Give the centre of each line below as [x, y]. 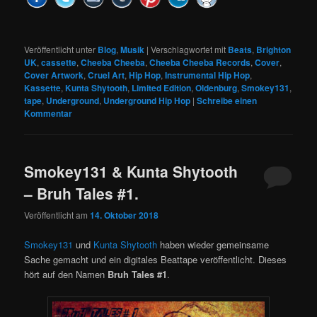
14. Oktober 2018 [125, 215]
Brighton [274, 49]
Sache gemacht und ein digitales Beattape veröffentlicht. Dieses [156, 259]
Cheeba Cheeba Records [200, 62]
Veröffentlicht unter [60, 49]
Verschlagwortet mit [189, 49]
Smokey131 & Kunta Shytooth [131, 172]
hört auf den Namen [66, 274]
